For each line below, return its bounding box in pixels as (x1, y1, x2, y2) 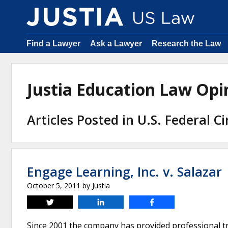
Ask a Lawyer (90, 39, 142, 48)
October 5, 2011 (27, 181, 80, 190)
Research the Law (152, 39, 221, 48)
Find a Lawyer (26, 39, 80, 48)
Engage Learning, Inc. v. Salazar (27, 163, 222, 180)
